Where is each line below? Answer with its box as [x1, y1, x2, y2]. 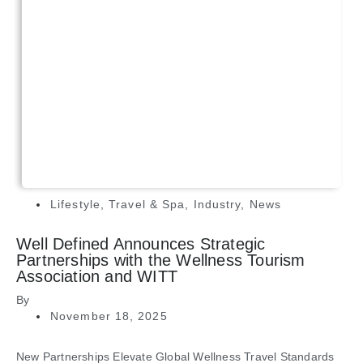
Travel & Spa [109, 198, 186, 211]
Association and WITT [16, 267, 177, 286]
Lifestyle [50, 198, 100, 211]
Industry [193, 198, 241, 211]
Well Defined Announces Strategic [16, 235, 266, 254]
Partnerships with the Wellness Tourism [16, 251, 305, 270]
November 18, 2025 [50, 310, 168, 323]
